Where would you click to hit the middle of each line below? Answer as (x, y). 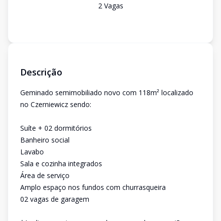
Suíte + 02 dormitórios (56, 128)
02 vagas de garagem (55, 199)
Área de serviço (45, 175)
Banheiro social (45, 140)
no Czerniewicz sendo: (56, 104)
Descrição (41, 72)
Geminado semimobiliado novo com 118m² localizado (107, 92)
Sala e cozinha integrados (61, 164)
